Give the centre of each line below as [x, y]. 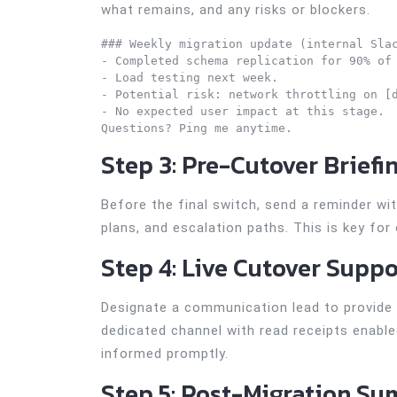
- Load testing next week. [190, 78]
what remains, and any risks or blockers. [236, 10]
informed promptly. [165, 354]
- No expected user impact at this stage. [243, 111]
